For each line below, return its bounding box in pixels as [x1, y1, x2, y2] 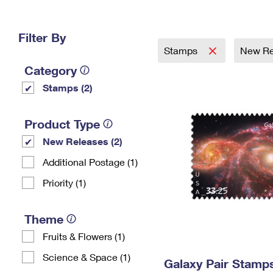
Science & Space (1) [43, 251, 130, 263]
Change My [176, 11, 222, 21]
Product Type [24, 116, 100, 131]
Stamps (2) [43, 82, 93, 93]
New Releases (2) [43, 135, 122, 147]
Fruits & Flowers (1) [43, 230, 125, 242]
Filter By [18, 30, 66, 44]
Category [24, 63, 77, 77]
